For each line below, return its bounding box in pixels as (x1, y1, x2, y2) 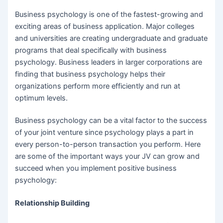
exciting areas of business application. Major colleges (15, 21, 195, 31)
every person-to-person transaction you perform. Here (15, 140, 201, 149)
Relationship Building (15, 199, 90, 208)
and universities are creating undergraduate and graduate (15, 33, 208, 43)
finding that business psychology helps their (15, 69, 166, 79)
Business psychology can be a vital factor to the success (15, 116, 208, 125)
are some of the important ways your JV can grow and (15, 152, 200, 161)
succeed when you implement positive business (15, 164, 177, 173)
